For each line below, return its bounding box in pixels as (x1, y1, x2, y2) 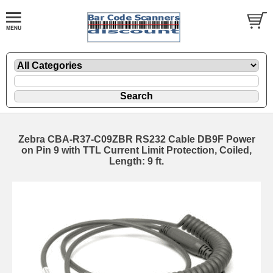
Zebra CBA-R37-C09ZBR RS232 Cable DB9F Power (18, 133, 255, 144)
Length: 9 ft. (109, 155, 164, 166)
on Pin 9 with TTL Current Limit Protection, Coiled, (21, 144, 252, 155)
